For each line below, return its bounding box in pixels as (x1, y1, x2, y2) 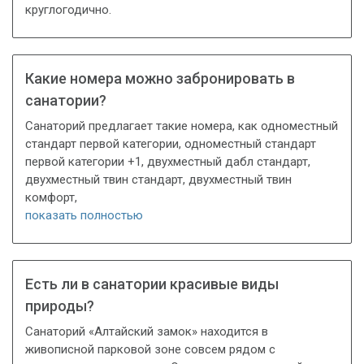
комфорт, (25, 190, 77, 206)
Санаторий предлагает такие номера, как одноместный (25, 119, 338, 134)
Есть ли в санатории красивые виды (25, 275, 279, 292)
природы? (25, 297, 94, 314)
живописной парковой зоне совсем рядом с (25, 342, 275, 357)
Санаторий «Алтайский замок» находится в (25, 324, 268, 340)
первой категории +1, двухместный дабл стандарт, (25, 154, 310, 170)
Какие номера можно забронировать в (25, 69, 295, 87)
